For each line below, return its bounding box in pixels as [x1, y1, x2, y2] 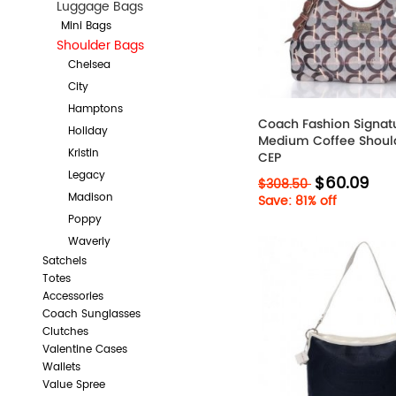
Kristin [46, 144, 99, 162]
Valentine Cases [42, 340, 127, 358]
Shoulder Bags [42, 34, 144, 56]
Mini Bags [46, 17, 111, 34]
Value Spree [42, 376, 105, 393]
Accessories [42, 287, 103, 305]
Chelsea [46, 56, 110, 73]
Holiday [46, 122, 108, 140]
